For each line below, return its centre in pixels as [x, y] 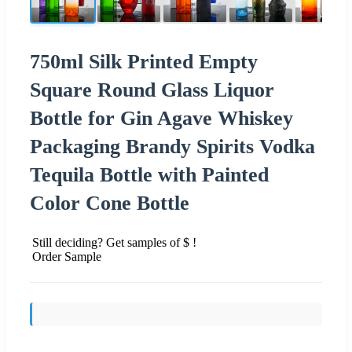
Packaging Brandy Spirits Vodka [172, 146]
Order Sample [67, 256]
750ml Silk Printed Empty [144, 61]
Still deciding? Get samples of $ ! [114, 242]
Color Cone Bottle [110, 203]
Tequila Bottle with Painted [149, 174]
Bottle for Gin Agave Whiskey [161, 118]
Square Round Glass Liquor [152, 90]
